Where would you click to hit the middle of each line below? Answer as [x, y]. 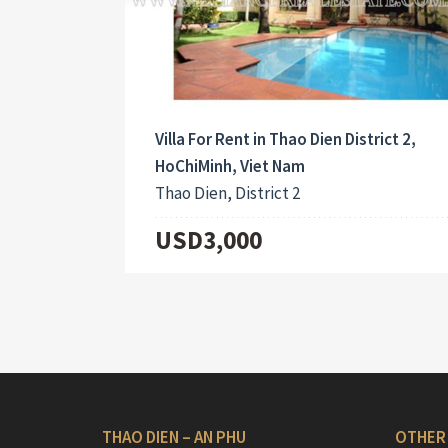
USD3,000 [208, 240]
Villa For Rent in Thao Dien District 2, [285, 139]
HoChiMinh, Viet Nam [229, 166]
